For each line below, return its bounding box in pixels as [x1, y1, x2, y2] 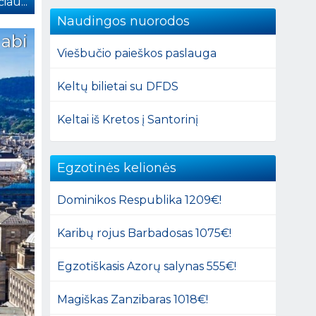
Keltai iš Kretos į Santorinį [57, 112, 199, 126]
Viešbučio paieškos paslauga [57, 46, 217, 60]
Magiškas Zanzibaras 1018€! [57, 292, 209, 306]
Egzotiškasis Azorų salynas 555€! [57, 259, 237, 273]
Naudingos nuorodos [57, 13, 190, 29]
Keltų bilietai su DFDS [57, 79, 179, 93]
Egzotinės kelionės [57, 159, 177, 176]
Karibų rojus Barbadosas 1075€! [57, 226, 232, 240]
